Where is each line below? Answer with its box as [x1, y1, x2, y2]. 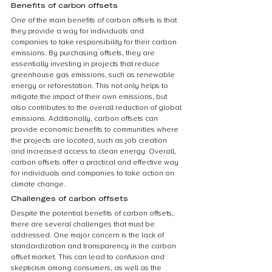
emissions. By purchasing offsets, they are [11, 49, 157, 58]
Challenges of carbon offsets [11, 194, 128, 202]
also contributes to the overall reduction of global [11, 103, 183, 112]
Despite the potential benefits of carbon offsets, [11, 209, 175, 218]
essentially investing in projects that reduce [11, 59, 161, 69]
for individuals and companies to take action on [11, 169, 176, 178]
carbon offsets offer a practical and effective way [11, 158, 180, 167]
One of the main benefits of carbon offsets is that [11, 16, 178, 25]
